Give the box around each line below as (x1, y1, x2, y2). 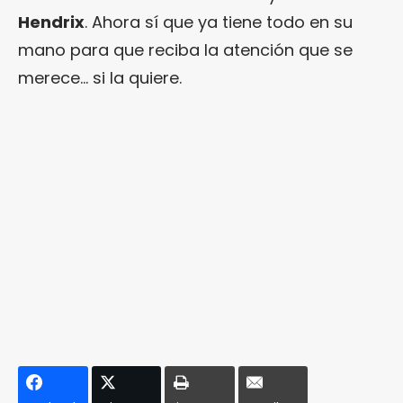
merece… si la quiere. (18, 67, 182, 89)
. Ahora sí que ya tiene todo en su (85, 11, 353, 33)
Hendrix (18, 11, 85, 33)
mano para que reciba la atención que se (18, 39, 353, 61)
